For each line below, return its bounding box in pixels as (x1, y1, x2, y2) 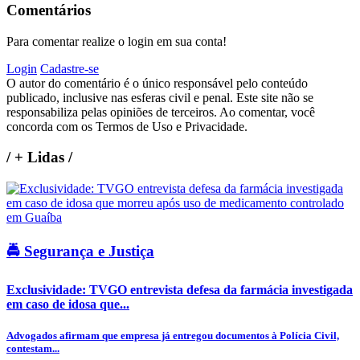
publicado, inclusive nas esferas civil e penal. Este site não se (6, 90, 313, 104)
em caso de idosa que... (6, 297, 129, 311)
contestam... (6, 342, 59, 355)
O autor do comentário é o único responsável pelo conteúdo (6, 76, 308, 90)
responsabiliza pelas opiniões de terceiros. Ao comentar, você (6, 104, 315, 119)
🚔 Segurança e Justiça (6, 242, 154, 260)
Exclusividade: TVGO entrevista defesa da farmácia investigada (6, 282, 353, 297)
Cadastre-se (40, 61, 99, 76)
